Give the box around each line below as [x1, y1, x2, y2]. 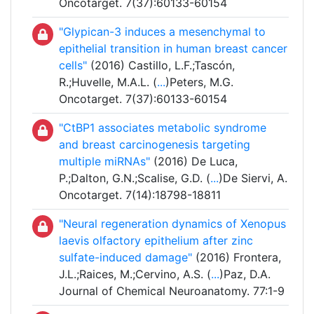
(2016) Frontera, [192, 250, 281, 265]
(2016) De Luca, [150, 154, 238, 169]
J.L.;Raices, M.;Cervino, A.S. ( [59, 267, 211, 282]
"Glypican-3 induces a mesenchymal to [59, 25, 266, 39]
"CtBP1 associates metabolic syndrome [59, 121, 266, 135]
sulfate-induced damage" [59, 250, 192, 265]
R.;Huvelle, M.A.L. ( [59, 75, 157, 90]
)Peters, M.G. [165, 75, 233, 90]
